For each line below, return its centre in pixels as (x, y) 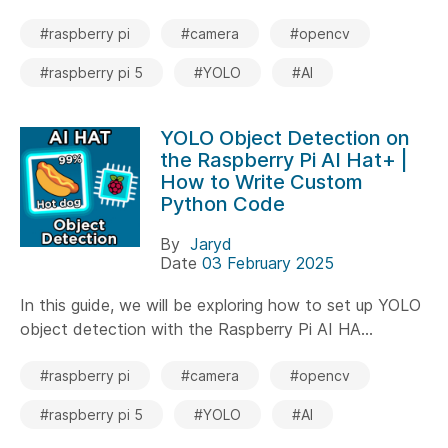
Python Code (222, 203)
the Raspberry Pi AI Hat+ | (284, 159)
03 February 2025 (268, 262)
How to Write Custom (261, 181)
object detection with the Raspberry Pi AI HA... (196, 328)
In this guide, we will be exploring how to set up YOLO (220, 304)
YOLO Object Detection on (285, 137)
